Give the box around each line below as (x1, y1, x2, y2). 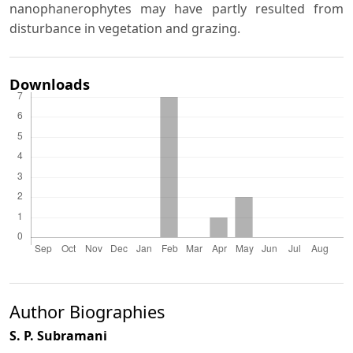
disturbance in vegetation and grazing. (9, 20, 240, 38)
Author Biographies (9, 299, 165, 323)
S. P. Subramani (9, 326, 107, 344)
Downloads (9, 73, 90, 94)
